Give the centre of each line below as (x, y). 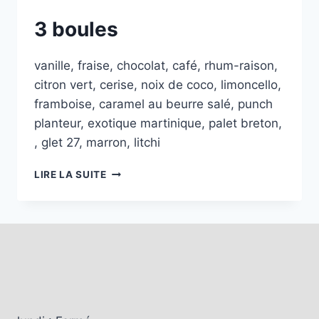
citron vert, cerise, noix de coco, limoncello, (158, 85)
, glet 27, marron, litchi (97, 143)
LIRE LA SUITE (70, 175)
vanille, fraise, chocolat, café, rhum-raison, (156, 66)
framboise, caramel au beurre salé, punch (153, 104)
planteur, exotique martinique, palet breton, (158, 124)
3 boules (76, 30)
